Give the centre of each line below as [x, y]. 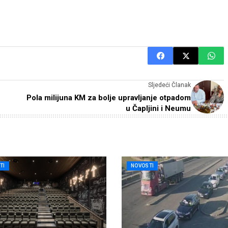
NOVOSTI [142, 166]
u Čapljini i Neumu [158, 109]
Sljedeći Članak [169, 85]
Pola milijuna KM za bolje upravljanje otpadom [109, 98]
